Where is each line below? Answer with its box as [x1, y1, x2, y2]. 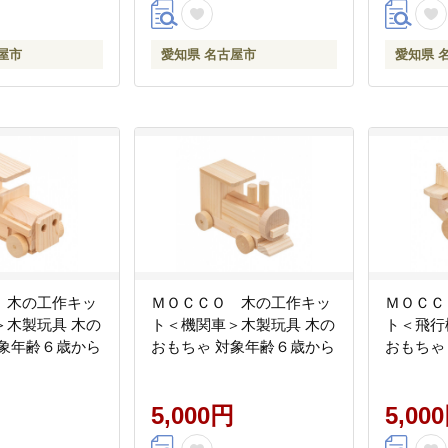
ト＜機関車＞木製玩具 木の [151, 316, 305, 333]
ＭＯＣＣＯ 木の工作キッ [151, 294, 331, 311]
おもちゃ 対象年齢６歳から [151, 338, 335, 355]
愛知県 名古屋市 [161, 47, 256, 62]
